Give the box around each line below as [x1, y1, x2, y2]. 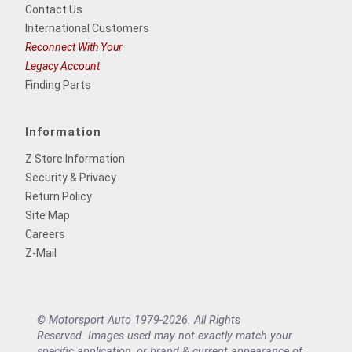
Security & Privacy [25, 170, 116, 184]
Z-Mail [25, 246, 57, 259]
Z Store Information [25, 152, 125, 165]
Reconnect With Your [25, 40, 123, 53]
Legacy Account [25, 59, 100, 72]
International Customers [25, 21, 149, 35]
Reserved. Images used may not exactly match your [37, 328, 292, 343]
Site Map [25, 208, 70, 222]
